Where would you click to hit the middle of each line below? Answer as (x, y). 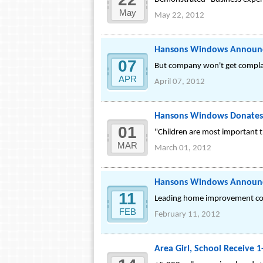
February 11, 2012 (187, 215)
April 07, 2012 (180, 82)
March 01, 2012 (183, 148)
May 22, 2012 (179, 16)
